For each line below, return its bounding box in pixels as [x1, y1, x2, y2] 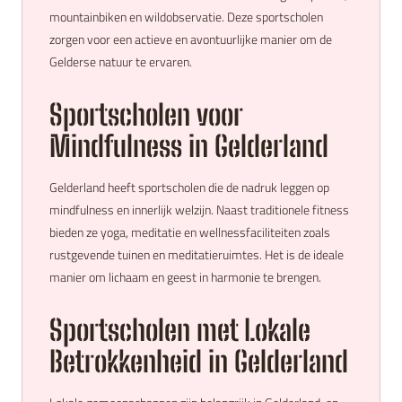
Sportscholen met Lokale [49, 313, 310, 347]
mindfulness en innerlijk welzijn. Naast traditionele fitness [49, 200, 349, 219]
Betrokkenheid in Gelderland [49, 345, 348, 379]
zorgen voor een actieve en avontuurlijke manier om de [49, 30, 332, 48]
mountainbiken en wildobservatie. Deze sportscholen [49, 7, 323, 26]
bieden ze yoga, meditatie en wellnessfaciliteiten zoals [49, 223, 330, 241]
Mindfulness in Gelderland [49, 129, 328, 163]
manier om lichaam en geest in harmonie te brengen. [49, 267, 321, 286]
